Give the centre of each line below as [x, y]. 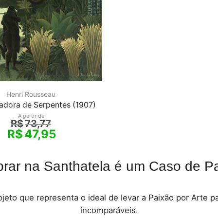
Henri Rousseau [31, 94]
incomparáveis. [109, 210]
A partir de [31, 116]
